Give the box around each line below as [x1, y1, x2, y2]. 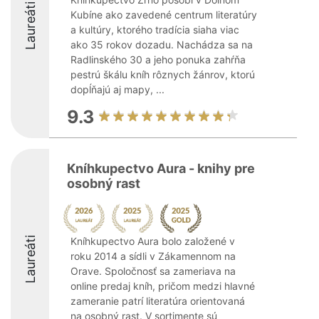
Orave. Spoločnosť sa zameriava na [70, 265, 236, 277]
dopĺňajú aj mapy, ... [70, 83, 164, 95]
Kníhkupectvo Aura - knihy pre [67, 161, 255, 176]
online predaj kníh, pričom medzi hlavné [70, 280, 255, 292]
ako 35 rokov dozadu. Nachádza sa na [70, 38, 253, 51]
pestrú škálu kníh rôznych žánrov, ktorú [70, 68, 255, 80]
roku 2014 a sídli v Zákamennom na [70, 250, 236, 262]
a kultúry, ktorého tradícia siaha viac [70, 23, 239, 36]
